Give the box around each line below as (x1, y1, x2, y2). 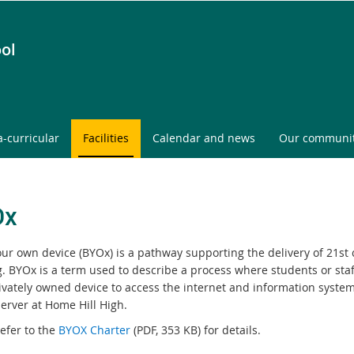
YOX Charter (65, 322, 130, 337)
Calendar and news (153, 130, 255, 145)
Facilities (83, 130, 129, 145)
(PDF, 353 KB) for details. (130, 322, 261, 337)
